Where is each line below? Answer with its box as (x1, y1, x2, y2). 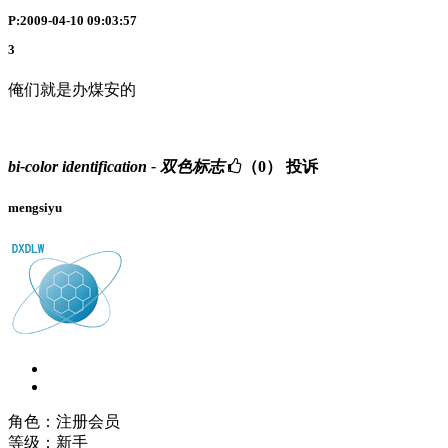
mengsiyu (8, 199, 62, 215)
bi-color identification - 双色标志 (8, 157, 224, 175)
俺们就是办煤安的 (8, 81, 136, 99)
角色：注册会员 (8, 413, 120, 431)
